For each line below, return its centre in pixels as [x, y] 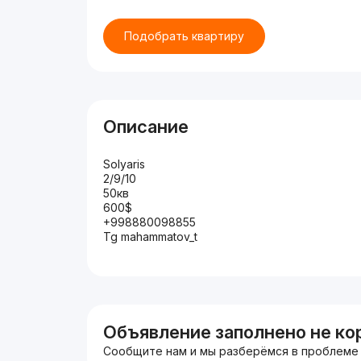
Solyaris [124, 164]
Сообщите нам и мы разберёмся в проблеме [231, 351]
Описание [146, 127]
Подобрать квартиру [185, 36]
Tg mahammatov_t [151, 237]
